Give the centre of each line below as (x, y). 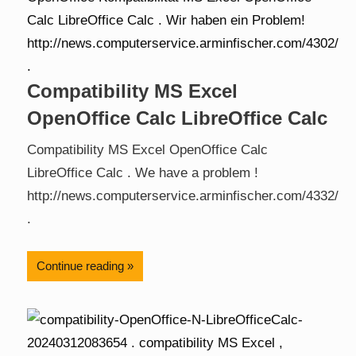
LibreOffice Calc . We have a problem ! (143, 173)
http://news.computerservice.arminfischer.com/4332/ (183, 196)
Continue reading (80, 265)
